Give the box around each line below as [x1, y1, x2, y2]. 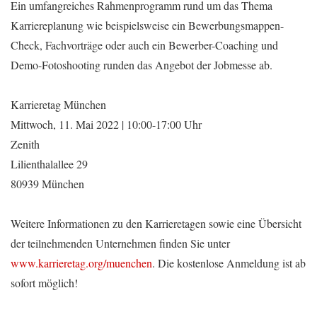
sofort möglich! [11, 275, 78, 291]
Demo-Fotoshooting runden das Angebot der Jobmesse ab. [11, 57, 272, 73]
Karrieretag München [11, 97, 106, 113]
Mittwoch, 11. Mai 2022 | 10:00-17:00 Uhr [11, 117, 202, 132]
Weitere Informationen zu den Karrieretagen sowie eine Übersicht [11, 216, 301, 231]
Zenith [11, 137, 40, 152]
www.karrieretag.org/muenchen [11, 255, 152, 271]
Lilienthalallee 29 [11, 156, 88, 172]
